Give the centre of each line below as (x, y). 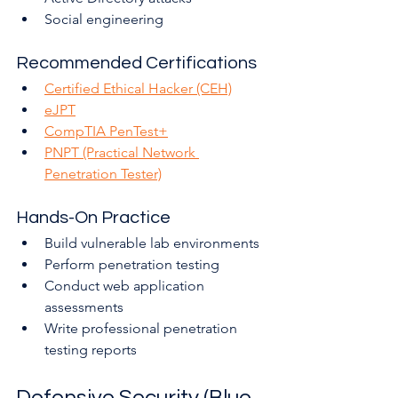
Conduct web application (126, 286)
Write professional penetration (143, 329)
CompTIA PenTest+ (106, 131)
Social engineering (104, 20)
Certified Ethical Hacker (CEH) (138, 89)
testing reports (91, 350)
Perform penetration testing (132, 265)
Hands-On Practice (93, 218)
